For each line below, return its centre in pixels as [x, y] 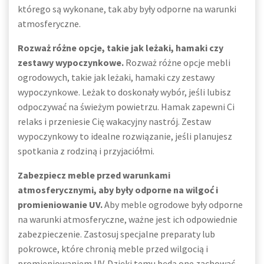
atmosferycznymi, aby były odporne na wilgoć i [118, 190]
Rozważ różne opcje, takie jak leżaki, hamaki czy [121, 48]
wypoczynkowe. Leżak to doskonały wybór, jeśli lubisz [124, 92]
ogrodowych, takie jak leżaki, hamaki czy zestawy [116, 77]
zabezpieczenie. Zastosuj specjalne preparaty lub [116, 234]
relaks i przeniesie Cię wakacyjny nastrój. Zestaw [114, 121]
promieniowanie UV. [60, 204]
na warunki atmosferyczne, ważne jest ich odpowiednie [128, 219]
